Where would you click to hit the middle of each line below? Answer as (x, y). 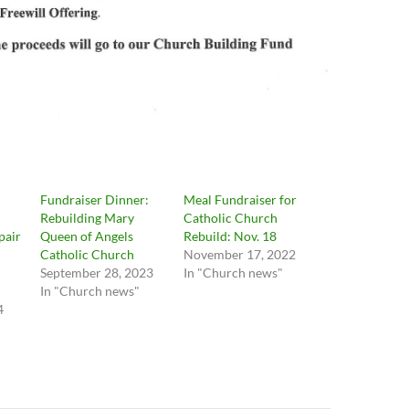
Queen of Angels (87, 236)
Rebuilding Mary (88, 218)
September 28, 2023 (97, 273)
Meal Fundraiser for (240, 200)
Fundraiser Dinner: (95, 200)
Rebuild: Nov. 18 (230, 236)
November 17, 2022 (239, 255)
